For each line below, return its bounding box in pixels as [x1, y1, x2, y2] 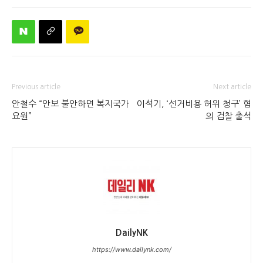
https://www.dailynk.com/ [92, 245, 171, 254]
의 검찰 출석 [205, 112, 251, 120]
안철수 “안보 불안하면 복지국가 [12, 99, 129, 108]
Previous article [12, 83, 60, 90]
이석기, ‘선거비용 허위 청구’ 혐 [137, 99, 251, 108]
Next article [213, 83, 251, 90]
